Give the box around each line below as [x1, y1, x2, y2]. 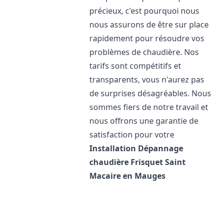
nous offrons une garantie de [89, 115, 199, 126]
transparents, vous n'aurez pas [89, 74, 205, 85]
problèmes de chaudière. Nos [89, 47, 199, 57]
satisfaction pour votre [89, 129, 175, 140]
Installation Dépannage [89, 143, 184, 154]
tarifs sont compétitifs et [89, 60, 182, 71]
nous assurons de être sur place [89, 19, 209, 30]
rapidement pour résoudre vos [89, 33, 205, 44]
